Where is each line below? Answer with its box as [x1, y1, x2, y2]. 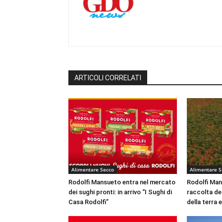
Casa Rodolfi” [68, 198, 109, 206]
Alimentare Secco [71, 166, 114, 173]
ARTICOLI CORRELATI [74, 73, 141, 82]
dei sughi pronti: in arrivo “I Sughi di [68, 188, 172, 196]
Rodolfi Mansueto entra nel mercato [68, 178, 175, 186]
